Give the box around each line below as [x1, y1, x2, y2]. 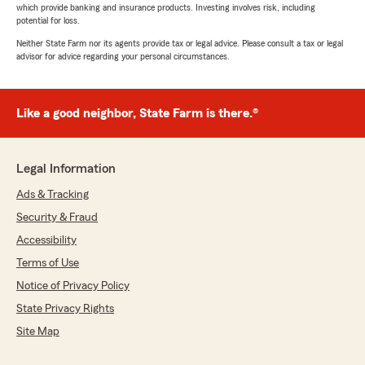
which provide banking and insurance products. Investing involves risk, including [16, 2, 315, 13]
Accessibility [16, 235, 77, 247]
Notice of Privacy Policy [16, 280, 130, 292]
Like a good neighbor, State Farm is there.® [16, 107, 258, 121]
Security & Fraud [16, 212, 98, 224]
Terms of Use [16, 257, 79, 270]
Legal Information [16, 162, 116, 176]
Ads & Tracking [16, 189, 89, 201]
